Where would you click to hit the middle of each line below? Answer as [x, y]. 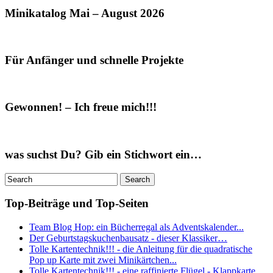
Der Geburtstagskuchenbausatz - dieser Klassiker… [128, 238]
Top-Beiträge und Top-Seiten [77, 204]
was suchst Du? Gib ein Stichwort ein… [103, 154]
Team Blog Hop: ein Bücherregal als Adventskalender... [136, 227]
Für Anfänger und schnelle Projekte [94, 60]
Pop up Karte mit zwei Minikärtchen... [103, 260]
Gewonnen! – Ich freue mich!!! [81, 107]
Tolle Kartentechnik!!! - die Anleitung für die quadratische [141, 249]
